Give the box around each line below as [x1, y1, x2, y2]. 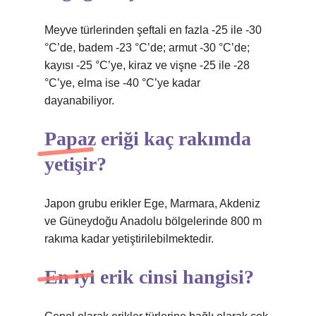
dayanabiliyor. [44, 95, 114, 107]
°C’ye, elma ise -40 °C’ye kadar [44, 77, 200, 89]
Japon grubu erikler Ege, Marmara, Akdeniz [44, 197, 260, 209]
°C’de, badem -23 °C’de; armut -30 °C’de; [44, 42, 250, 54]
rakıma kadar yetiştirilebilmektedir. [44, 233, 214, 245]
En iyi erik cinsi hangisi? [44, 266, 254, 288]
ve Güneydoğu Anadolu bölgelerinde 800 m [44, 215, 262, 227]
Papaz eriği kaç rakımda [44, 128, 251, 150]
